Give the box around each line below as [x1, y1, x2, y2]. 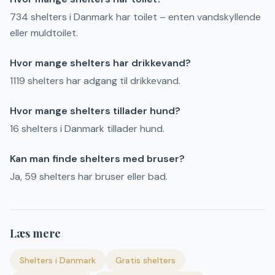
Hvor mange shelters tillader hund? [10, 104, 180, 117]
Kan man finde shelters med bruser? [10, 152, 185, 165]
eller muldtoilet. [10, 26, 78, 39]
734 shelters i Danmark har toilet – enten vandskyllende [10, 10, 261, 23]
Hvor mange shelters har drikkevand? [10, 56, 191, 69]
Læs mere [10, 226, 61, 241]
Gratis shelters [115, 255, 176, 266]
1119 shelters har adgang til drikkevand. [10, 74, 180, 87]
